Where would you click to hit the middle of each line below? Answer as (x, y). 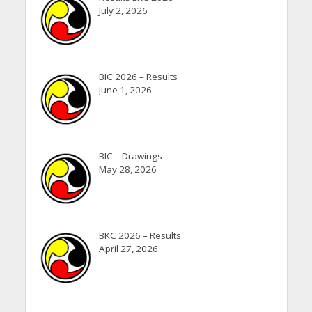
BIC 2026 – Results (138, 76)
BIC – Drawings (130, 156)
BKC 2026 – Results (140, 236)
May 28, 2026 (127, 170)
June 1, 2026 (125, 89)
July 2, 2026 (123, 10)
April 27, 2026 (128, 249)
